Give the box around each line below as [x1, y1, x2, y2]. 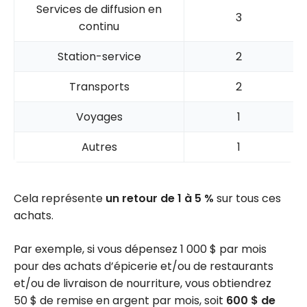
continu [79, 18, 119, 34]
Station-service [57, 48, 141, 64]
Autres [81, 138, 117, 155]
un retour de [106, 190, 177, 206]
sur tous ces [214, 190, 281, 206]
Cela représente [14, 190, 106, 206]
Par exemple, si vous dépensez [14, 241, 180, 257]
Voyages [75, 108, 123, 125]
